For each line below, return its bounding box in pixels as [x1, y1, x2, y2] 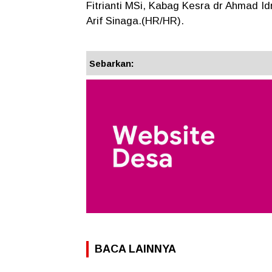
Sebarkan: [89, 58, 134, 69]
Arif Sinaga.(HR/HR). [86, 15, 184, 27]
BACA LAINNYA [95, 243, 176, 256]
